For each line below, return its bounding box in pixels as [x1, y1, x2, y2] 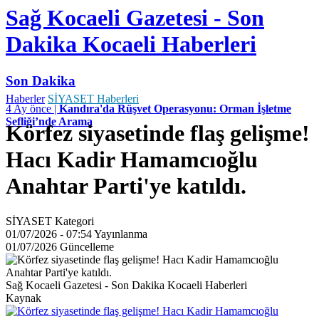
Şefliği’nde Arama [6, 115, 93, 127]
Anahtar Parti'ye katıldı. [6, 173, 246, 199]
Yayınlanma [94, 227, 147, 240]
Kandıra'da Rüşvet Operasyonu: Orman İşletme [59, 102, 291, 115]
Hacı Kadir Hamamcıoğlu [6, 147, 258, 173]
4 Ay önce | [6, 102, 59, 115]
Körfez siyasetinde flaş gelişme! [6, 120, 310, 147]
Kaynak [6, 291, 41, 304]
